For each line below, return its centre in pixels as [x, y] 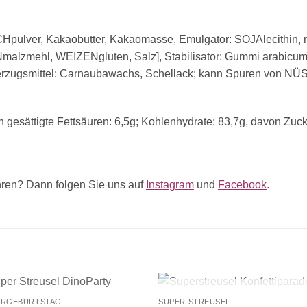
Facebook [242, 184]
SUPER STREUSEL [194, 301]
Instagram [170, 184]
